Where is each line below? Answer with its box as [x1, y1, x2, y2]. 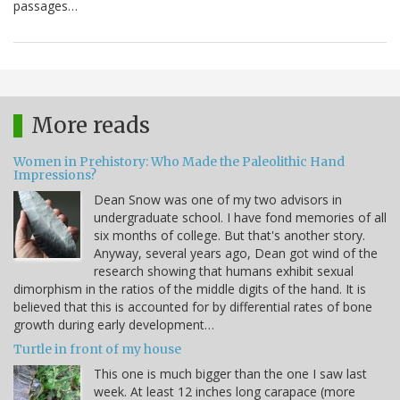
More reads [31, 112, 150, 140]
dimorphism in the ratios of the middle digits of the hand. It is [13, 280, 366, 298]
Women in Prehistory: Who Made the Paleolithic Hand [13, 154, 345, 171]
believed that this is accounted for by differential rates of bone [13, 298, 372, 316]
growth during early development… [13, 316, 214, 334]
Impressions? [13, 167, 96, 184]
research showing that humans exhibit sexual [94, 262, 354, 280]
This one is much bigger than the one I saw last [94, 365, 367, 383]
